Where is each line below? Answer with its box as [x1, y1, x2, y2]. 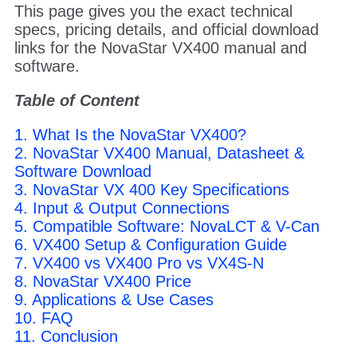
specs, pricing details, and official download [14, 20, 319, 38]
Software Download [14, 162, 151, 180]
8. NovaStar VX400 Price [14, 272, 191, 290]
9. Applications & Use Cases [14, 290, 214, 308]
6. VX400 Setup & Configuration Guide [14, 235, 287, 253]
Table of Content [14, 91, 139, 109]
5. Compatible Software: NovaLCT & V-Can [14, 217, 320, 235]
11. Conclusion [14, 327, 118, 345]
